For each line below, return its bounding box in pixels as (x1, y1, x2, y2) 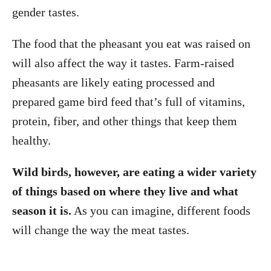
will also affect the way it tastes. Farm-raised (12, 56, 234, 70)
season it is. (12, 203, 71, 217)
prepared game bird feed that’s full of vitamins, (12, 94, 245, 108)
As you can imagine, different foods (71, 203, 250, 217)
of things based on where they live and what (12, 184, 238, 198)
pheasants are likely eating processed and (12, 75, 215, 89)
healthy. (12, 133, 51, 147)
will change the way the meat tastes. (12, 223, 189, 237)
